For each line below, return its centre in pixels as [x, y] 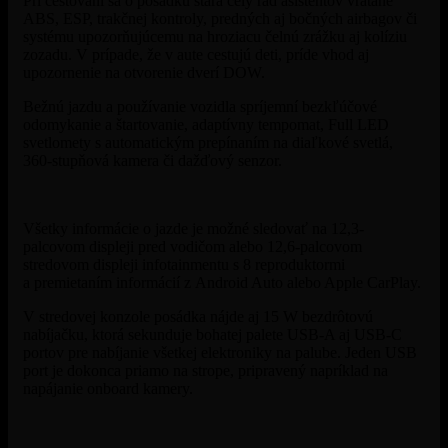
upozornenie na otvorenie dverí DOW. [146, 72]
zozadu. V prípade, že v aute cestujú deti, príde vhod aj [196, 54]
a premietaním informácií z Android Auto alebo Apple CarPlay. [224, 282]
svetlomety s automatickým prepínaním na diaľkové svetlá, [208, 142]
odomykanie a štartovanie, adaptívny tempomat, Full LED [206, 124]
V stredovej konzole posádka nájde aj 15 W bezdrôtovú [198, 316]
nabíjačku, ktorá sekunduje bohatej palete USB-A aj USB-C [212, 334]
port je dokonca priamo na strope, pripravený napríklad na [205, 370]
